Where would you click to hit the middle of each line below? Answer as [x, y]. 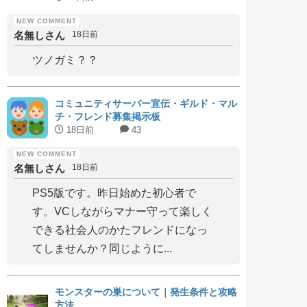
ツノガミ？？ [65, 60]
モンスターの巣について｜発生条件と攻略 [146, 292]
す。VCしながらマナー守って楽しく [122, 211]
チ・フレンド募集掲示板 [108, 116]
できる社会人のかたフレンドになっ [120, 230]
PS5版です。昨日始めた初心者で [114, 193]
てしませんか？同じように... [102, 248]
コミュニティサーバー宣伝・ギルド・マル [146, 103]
